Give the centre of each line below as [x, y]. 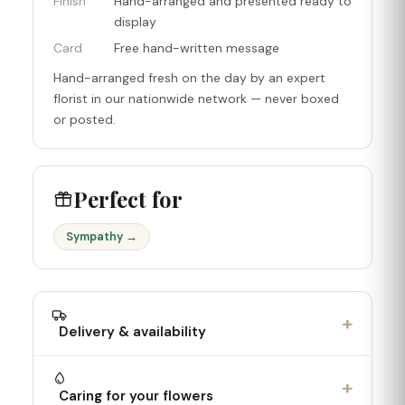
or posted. [85, 119]
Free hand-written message [197, 48]
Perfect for [128, 199]
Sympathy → [102, 237]
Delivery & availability [129, 332]
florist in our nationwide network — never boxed [196, 99]
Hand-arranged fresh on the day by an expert [189, 78]
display [135, 22]
